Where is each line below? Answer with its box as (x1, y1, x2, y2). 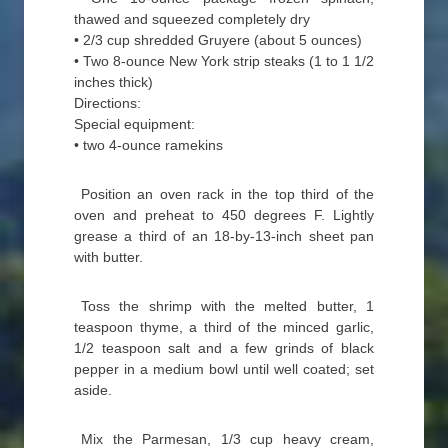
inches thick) (74, 74, 153, 90)
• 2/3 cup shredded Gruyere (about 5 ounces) (74, 32, 362, 48)
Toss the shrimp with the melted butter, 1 (81, 298, 374, 314)
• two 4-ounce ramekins (74, 137, 223, 153)
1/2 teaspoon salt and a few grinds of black (74, 340, 374, 356)
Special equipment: (74, 116, 195, 132)
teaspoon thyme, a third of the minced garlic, (74, 319, 374, 335)
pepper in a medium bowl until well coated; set (74, 361, 374, 377)
